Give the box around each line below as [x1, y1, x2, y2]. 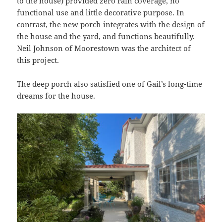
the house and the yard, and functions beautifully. [17, 31, 195, 42]
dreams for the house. [17, 91, 96, 101]
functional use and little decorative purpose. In [17, 7, 185, 18]
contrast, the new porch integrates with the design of [17, 19, 205, 30]
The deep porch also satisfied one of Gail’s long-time [17, 79, 203, 89]
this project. [17, 55, 59, 65]
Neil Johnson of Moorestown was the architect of [17, 43, 191, 54]
